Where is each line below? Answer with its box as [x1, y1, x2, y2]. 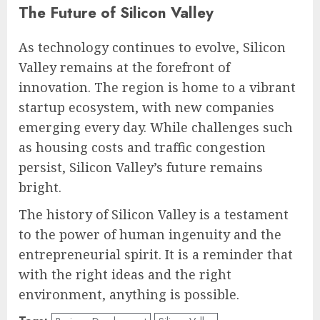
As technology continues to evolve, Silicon [19, 38, 286, 56]
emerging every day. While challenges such [19, 118, 293, 136]
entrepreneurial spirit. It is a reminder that [19, 245, 293, 263]
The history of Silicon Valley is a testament [19, 205, 289, 223]
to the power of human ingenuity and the [19, 225, 281, 243]
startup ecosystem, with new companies [19, 98, 274, 116]
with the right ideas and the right [19, 265, 231, 283]
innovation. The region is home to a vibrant [19, 78, 296, 96]
